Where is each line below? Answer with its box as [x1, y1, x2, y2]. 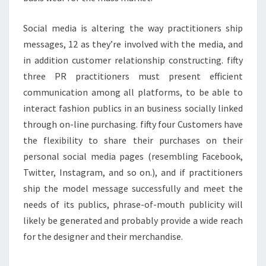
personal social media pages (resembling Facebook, [23, 150, 243, 162]
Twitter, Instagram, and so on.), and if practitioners [23, 166, 243, 178]
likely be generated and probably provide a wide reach [23, 214, 243, 226]
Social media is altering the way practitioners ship [23, 22, 243, 34]
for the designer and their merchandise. [23, 230, 183, 242]
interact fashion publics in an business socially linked [23, 102, 243, 114]
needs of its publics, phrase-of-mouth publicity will [23, 198, 243, 210]
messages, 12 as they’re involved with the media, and [23, 38, 243, 50]
